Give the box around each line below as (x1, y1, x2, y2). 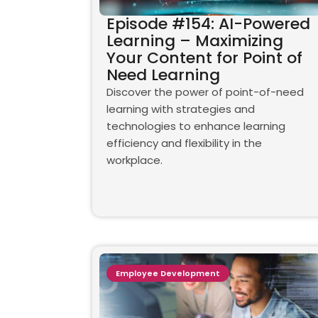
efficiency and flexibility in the (106, 136, 262, 151)
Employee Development (115, 268, 220, 280)
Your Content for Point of (106, 47, 302, 70)
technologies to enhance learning (106, 119, 285, 134)
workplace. (106, 153, 163, 168)
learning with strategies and (106, 102, 255, 117)
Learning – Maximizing (106, 30, 283, 53)
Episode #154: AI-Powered (106, 13, 310, 35)
